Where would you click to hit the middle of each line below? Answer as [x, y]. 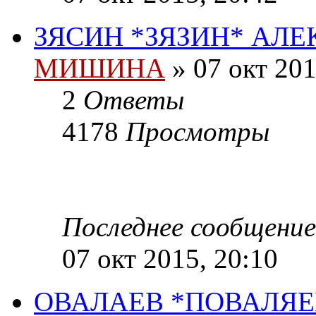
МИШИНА [99, 68]
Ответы [134, 100]
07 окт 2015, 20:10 [170, 259]
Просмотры [197, 132]
